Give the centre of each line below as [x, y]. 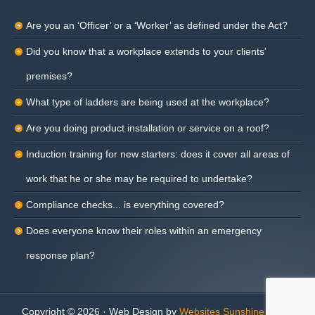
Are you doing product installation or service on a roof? [148, 128]
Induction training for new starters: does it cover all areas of [158, 154]
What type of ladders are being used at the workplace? [148, 102]
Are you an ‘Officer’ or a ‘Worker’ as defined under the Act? [157, 25]
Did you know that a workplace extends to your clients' [146, 51]
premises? [49, 76]
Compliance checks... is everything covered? [125, 205]
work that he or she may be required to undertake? [139, 179]
